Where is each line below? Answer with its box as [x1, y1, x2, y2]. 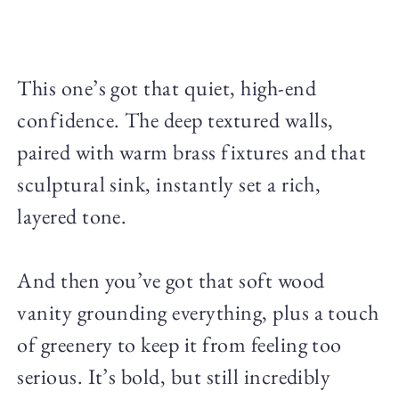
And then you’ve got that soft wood [17, 266, 325, 295]
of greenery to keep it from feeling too [17, 330, 342, 359]
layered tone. [17, 202, 127, 231]
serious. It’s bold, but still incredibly [17, 362, 331, 391]
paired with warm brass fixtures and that [17, 138, 367, 167]
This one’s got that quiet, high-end [17, 74, 316, 102]
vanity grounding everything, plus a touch [17, 298, 379, 327]
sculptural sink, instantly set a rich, [17, 170, 322, 199]
